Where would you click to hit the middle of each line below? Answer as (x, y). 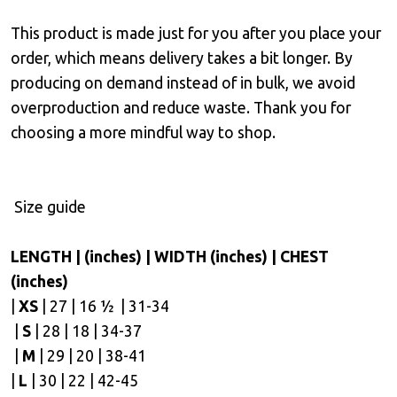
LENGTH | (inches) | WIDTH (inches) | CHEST (170, 257)
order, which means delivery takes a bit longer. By (182, 58)
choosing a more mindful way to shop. (143, 132)
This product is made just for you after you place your (196, 33)
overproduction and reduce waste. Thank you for (181, 108)
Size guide (48, 207)
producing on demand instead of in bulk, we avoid (183, 83)
